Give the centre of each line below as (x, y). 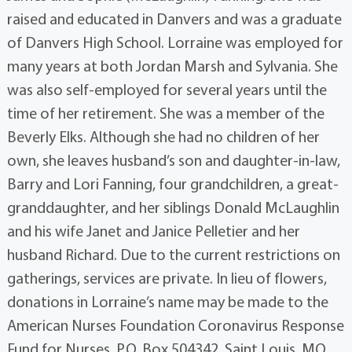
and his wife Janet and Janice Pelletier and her (153, 231)
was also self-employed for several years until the (167, 90)
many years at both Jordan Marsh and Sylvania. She (172, 66)
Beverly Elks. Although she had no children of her (163, 137)
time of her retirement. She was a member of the (165, 113)
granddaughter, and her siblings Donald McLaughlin (173, 207)
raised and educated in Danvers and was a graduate (174, 19)
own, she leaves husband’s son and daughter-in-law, (173, 160)
